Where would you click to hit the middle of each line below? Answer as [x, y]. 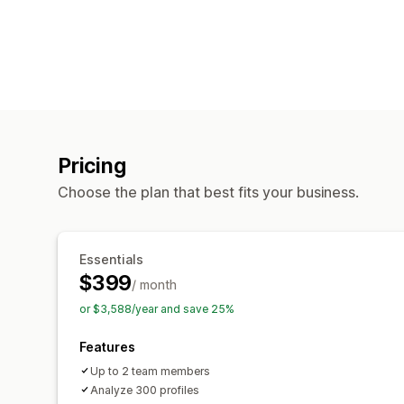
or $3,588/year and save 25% [157, 308]
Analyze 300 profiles [145, 390]
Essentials [111, 259]
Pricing [92, 165]
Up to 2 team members [150, 371]
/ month [155, 284]
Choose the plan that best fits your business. [208, 192]
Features [107, 346]
